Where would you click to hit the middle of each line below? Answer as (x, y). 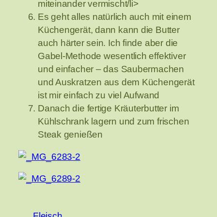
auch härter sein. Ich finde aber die (108, 43)
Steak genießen (70, 135)
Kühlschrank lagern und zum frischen (114, 122)
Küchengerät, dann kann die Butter (109, 30)
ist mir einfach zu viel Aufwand (99, 95)
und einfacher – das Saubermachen (111, 69)
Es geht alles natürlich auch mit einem (115, 17)
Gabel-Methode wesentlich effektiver (112, 56)
